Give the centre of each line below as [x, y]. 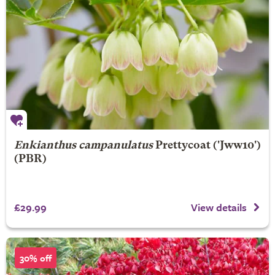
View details [219, 207]
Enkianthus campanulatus [83, 145]
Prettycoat [184, 145]
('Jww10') [237, 145]
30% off [36, 258]
